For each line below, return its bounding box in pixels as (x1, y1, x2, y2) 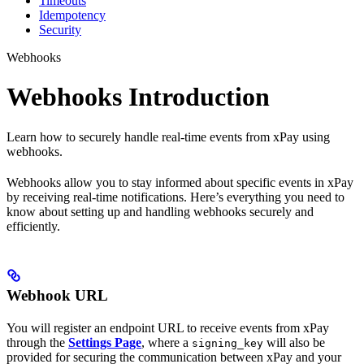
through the (6, 335, 68, 349)
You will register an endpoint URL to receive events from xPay (6, 320, 329, 335)
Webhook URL (6, 286, 108, 304)
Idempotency (39, 7, 106, 22)
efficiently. (6, 219, 60, 233)
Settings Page (68, 335, 141, 349)
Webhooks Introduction (6, 82, 270, 112)
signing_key (192, 336, 263, 349)
